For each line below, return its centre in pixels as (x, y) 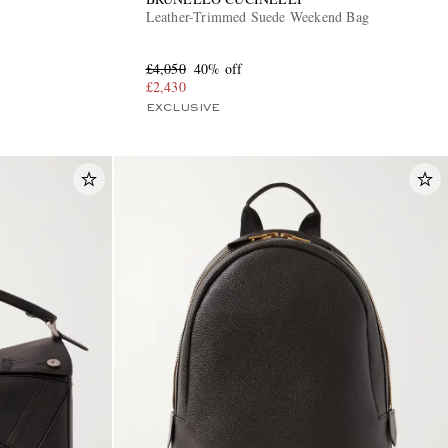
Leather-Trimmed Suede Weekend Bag (258, 16)
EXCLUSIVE (182, 107)
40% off (218, 68)
